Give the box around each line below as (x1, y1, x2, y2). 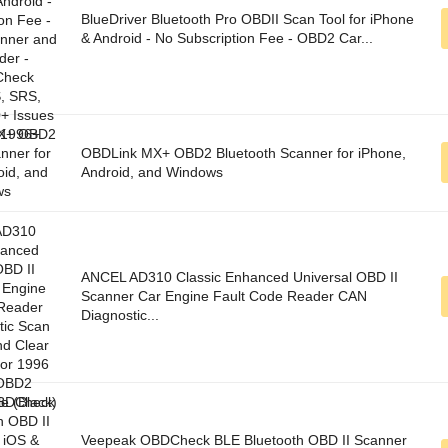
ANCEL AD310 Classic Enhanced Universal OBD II (81, 269, 398, 286)
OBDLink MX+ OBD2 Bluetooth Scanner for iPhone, (81, 145, 406, 162)
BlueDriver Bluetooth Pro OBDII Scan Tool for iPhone (81, 11, 414, 28)
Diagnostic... (81, 307, 159, 324)
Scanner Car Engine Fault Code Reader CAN (81, 288, 367, 305)
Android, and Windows (81, 164, 223, 181)
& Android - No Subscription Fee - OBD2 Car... (81, 30, 373, 47)
